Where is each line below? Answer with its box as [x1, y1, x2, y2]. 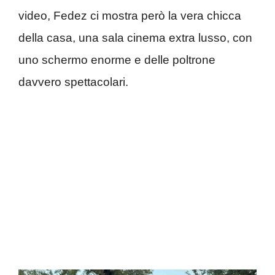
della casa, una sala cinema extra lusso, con [18, 31, 252, 44]
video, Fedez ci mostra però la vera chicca [18, 9, 241, 22]
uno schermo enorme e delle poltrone [18, 53, 215, 66]
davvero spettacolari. [18, 76, 128, 88]
